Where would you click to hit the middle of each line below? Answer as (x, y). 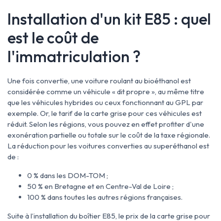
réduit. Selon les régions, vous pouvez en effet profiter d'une (106, 124)
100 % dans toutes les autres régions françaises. (105, 197)
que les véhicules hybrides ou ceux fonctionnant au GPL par (105, 102)
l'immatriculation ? (74, 56)
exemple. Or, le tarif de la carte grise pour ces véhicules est (105, 113)
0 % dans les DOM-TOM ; (68, 175)
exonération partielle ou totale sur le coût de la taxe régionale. (109, 135)
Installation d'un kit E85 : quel (109, 19)
